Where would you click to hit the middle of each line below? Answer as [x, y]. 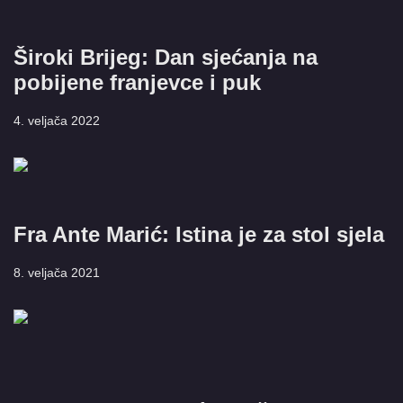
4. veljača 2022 [57, 121]
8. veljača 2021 [57, 273]
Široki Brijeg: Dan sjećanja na [166, 57]
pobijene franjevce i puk [137, 82]
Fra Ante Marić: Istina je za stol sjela [199, 234]
